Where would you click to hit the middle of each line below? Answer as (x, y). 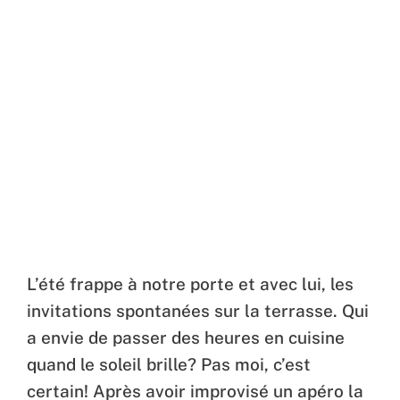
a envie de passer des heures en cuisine (186, 338)
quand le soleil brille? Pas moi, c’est (169, 365)
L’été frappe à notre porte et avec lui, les (190, 284)
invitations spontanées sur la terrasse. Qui (198, 311)
